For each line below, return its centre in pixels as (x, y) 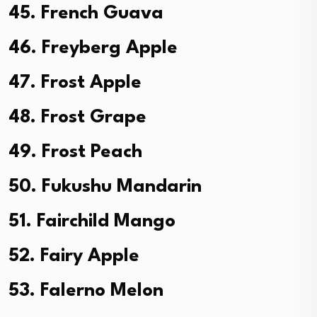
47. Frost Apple (75, 82)
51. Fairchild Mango (92, 221)
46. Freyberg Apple (93, 48)
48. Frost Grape (77, 117)
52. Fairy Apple (74, 256)
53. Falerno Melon (86, 290)
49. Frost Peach (75, 152)
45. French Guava (86, 13)
